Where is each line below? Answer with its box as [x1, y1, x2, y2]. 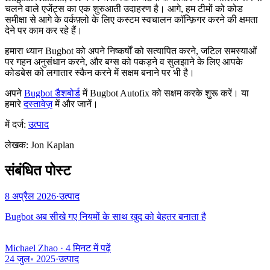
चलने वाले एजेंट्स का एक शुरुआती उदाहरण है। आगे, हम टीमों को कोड [5, 4, 243, 14]
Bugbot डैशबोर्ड [24, 88, 80, 99]
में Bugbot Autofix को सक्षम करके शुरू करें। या [80, 88, 249, 99]
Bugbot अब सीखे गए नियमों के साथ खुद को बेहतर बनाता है [5, 212, 206, 222]
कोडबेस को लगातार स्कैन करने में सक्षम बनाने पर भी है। [5, 67, 195, 78]
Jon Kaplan [31, 140, 74, 151]
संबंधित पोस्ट [5, 163, 71, 179]
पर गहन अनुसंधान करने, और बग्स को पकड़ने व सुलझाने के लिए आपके [5, 57, 243, 67]
